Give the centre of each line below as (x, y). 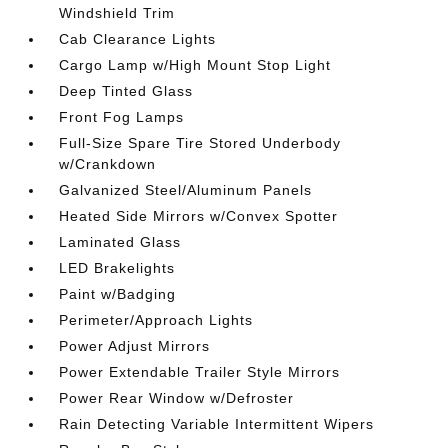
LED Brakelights (117, 268)
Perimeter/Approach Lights (156, 320)
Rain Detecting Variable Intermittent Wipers (217, 424)
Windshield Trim (117, 13)
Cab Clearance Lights (138, 39)
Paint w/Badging (118, 294)
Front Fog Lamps (122, 117)
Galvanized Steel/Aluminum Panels (186, 190)
